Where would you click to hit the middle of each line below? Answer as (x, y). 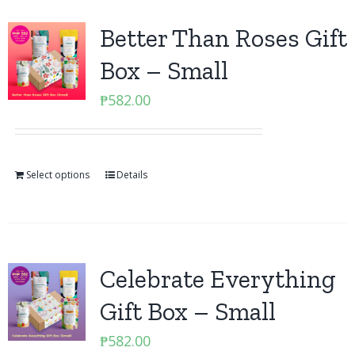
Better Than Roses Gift (223, 38)
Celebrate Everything (218, 279)
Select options (57, 175)
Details (132, 175)
